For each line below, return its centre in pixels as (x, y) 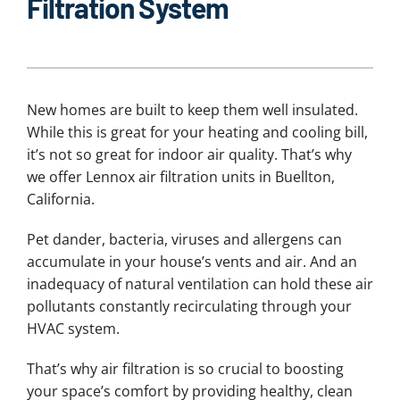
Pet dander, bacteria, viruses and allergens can (184, 239)
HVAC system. (73, 328)
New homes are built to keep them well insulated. (192, 109)
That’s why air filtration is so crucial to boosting (185, 368)
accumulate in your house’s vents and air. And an (192, 261)
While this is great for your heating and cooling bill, (197, 132)
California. (60, 199)
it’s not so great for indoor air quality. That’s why (189, 154)
